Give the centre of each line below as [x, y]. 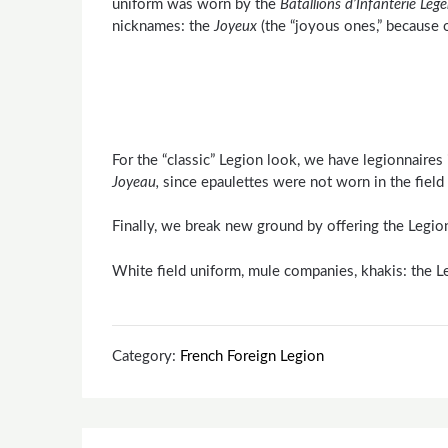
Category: [146, 356]
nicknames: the [163, 26]
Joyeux [235, 26]
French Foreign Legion [252, 356]
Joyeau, [137, 182]
